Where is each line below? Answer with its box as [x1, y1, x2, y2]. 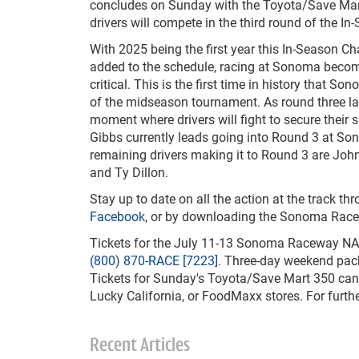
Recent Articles [90, 337, 190, 356]
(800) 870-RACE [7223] [90, 252, 218, 268]
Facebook [90, 208, 145, 224]
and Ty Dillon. [90, 163, 168, 180]
